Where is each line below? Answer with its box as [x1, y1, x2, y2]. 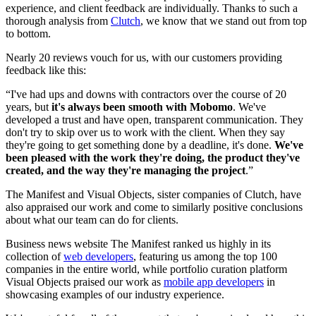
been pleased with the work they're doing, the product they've [6, 152, 300, 164]
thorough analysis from [6, 15, 111, 28]
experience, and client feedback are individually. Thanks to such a [6, 2, 298, 15]
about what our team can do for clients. [6, 214, 178, 226]
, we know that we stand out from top [140, 15, 307, 28]
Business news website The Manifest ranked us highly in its [6, 238, 271, 250]
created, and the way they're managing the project [6, 164, 245, 177]
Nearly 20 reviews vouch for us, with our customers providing [6, 51, 282, 64]
